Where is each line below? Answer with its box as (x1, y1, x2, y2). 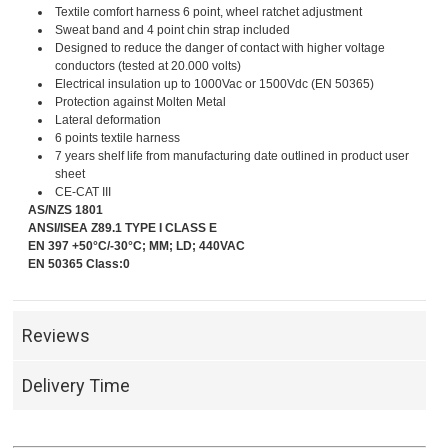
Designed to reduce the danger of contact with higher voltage (55, 41, 386, 56)
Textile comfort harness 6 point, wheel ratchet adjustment (55, 5, 363, 20)
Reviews (22, 325, 91, 347)
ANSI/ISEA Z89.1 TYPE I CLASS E (28, 221, 218, 236)
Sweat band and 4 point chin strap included (55, 23, 291, 38)
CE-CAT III (55, 185, 112, 200)
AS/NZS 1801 (28, 203, 104, 218)
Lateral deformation (55, 113, 162, 128)
